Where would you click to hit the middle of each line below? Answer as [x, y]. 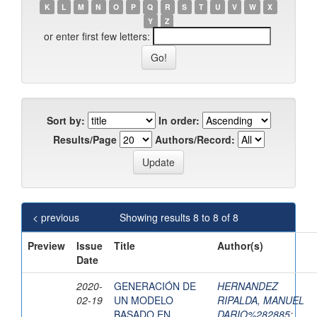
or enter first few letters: [97, 36]
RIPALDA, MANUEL [261, 300]
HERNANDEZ [248, 286]
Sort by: [65, 121]
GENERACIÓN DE [155, 286]
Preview [46, 246]
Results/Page [85, 140]
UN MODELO [144, 300]
